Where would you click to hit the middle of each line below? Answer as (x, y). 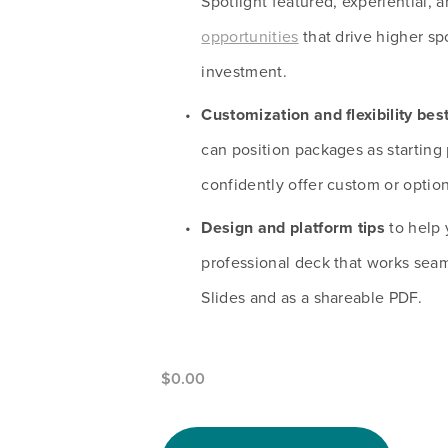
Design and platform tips (293, 227)
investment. (244, 70)
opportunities (250, 35)
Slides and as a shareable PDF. (312, 296)
